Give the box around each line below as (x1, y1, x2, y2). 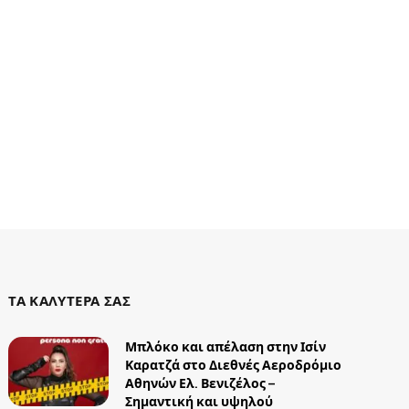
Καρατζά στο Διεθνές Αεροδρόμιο (125, 358, 342, 372)
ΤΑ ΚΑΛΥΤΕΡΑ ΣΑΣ (8, 293, 131, 309)
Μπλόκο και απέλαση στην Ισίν (125, 340, 327, 354)
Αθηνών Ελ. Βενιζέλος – (125, 376, 276, 391)
